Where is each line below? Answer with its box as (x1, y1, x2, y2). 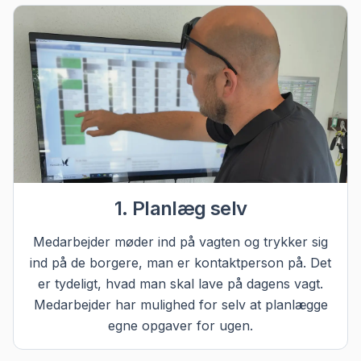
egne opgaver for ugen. (108, 317, 253, 334)
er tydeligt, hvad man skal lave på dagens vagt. (38, 276, 323, 293)
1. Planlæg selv (114, 197, 247, 221)
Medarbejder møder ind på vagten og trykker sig (33, 234, 328, 251)
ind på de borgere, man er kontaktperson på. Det (30, 255, 331, 272)
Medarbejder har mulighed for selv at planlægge (33, 297, 328, 313)
